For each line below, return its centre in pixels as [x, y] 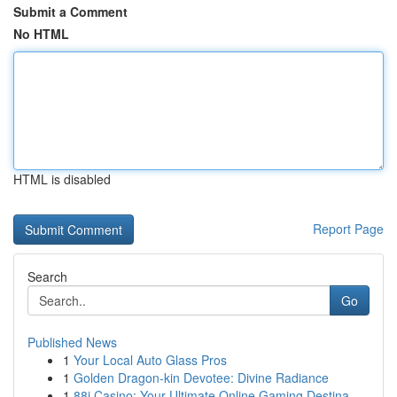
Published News [72, 342]
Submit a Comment [70, 12]
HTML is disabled [62, 179]
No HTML [41, 34]
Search [47, 276]
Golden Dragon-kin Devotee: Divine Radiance [201, 378]
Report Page [348, 229]
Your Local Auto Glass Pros [150, 360]
